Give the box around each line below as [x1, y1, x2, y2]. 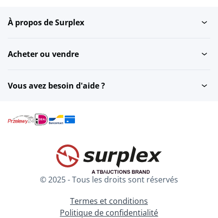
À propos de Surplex [8, 17, 84, 28]
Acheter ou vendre [8, 49, 79, 60]
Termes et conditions [70, 196, 148, 206]
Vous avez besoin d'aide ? [8, 80, 105, 91]
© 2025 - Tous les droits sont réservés [40, 174, 178, 185]
